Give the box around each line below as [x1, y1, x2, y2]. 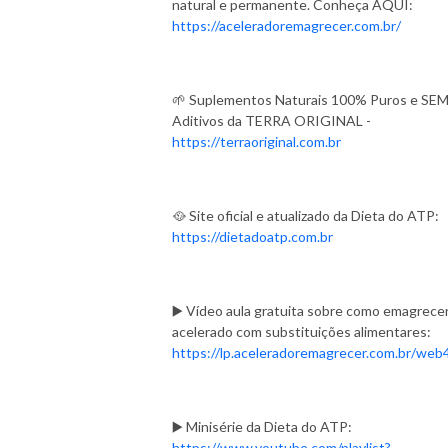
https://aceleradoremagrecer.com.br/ [172, 16, 401, 34]
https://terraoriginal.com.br [172, 132, 341, 150]
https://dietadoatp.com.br [172, 227, 336, 245]
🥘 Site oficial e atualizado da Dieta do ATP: [172, 206, 439, 224]
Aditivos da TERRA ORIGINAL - [172, 111, 371, 129]
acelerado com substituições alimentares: [172, 322, 431, 340]
